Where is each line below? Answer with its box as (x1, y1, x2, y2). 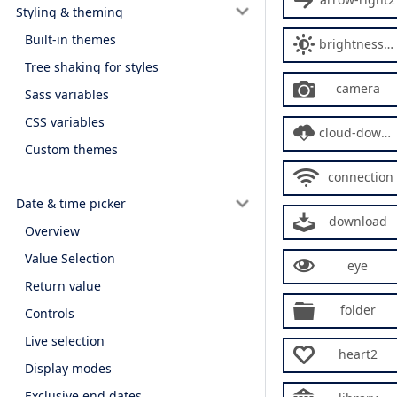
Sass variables (25, 85, 109, 103)
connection (327, 168, 393, 185)
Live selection (25, 332, 105, 350)
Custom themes (25, 140, 118, 158)
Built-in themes (25, 30, 116, 48)
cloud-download (319, 124, 381, 141)
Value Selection (25, 250, 115, 268)
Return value (25, 277, 101, 295)
